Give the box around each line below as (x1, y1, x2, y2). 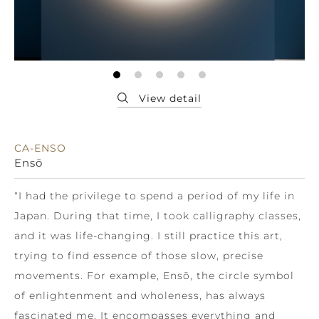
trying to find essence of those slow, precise (14, 249, 263, 262)
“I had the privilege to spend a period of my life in (14, 189, 295, 202)
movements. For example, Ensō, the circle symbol (14, 268, 294, 282)
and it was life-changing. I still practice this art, (14, 229, 283, 242)
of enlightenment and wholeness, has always (14, 288, 266, 302)
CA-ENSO (14, 142, 66, 155)
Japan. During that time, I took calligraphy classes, (14, 209, 301, 222)
